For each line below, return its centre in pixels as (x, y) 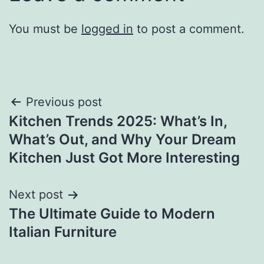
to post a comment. (189, 29)
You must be (45, 29)
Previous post (64, 102)
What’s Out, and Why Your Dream (123, 140)
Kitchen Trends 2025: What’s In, (118, 121)
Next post (36, 195)
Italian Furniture (63, 232)
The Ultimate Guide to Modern (112, 214)
